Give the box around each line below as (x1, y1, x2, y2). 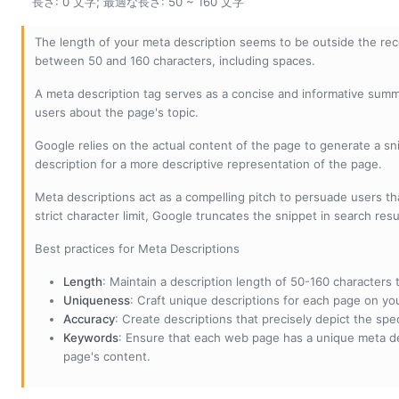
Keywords (63, 330, 118, 346)
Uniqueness (63, 293, 130, 308)
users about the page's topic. (35, 105, 199, 120)
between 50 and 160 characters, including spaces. (35, 53, 315, 69)
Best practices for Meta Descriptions (35, 241, 240, 256)
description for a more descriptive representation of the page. (35, 157, 382, 172)
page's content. (63, 349, 151, 364)
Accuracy (63, 312, 115, 327)
